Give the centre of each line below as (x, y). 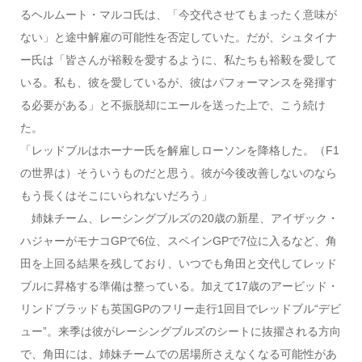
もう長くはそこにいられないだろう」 (116, 195)
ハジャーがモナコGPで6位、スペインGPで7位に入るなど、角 (178, 240)
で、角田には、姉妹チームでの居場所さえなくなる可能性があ (178, 354)
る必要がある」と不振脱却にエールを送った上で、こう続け (173, 105)
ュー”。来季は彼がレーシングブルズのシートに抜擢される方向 (180, 331)
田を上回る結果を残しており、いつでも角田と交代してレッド (178, 263)
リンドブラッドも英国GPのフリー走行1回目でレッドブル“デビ (180, 308)
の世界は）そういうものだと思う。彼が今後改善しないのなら (178, 173)
